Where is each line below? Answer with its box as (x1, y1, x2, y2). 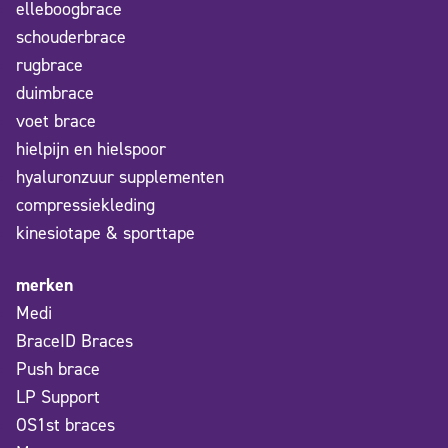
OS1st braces (16, 413, 115, 438)
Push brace (16, 357, 100, 382)
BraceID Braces (16, 329, 133, 354)
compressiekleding (16, 193, 155, 218)
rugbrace (16, 53, 83, 78)
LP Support (16, 385, 100, 410)
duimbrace (16, 81, 94, 106)
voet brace (16, 109, 96, 134)
